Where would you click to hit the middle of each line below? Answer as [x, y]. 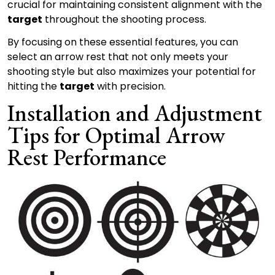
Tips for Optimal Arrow [116, 135]
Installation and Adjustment [135, 113]
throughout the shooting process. [124, 20]
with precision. [130, 86]
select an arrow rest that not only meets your [118, 57]
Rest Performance [87, 157]
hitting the [33, 86]
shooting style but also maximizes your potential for [132, 72]
